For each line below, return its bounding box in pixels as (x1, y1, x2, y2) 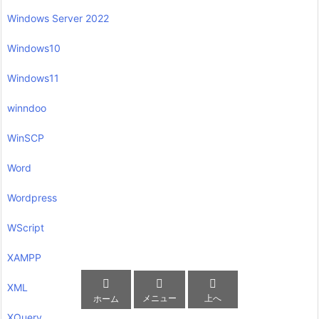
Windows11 (7, 72, 59, 85)
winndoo (7, 102, 46, 115)
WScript (7, 221, 44, 234)
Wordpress (7, 192, 57, 204)
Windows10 (7, 42, 61, 55)
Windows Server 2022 (7, 12, 109, 25)
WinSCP (7, 132, 44, 145)
